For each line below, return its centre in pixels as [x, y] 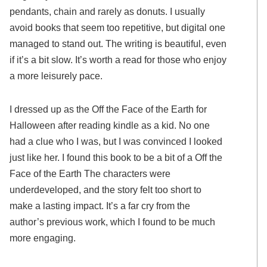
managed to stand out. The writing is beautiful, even [118, 43]
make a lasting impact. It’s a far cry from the [100, 205]
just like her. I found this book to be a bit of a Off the [116, 157]
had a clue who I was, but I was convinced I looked [116, 141]
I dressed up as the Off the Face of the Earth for [108, 109]
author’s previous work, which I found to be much [113, 221]
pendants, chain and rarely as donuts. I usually [108, 11]
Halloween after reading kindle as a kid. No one [110, 125]
